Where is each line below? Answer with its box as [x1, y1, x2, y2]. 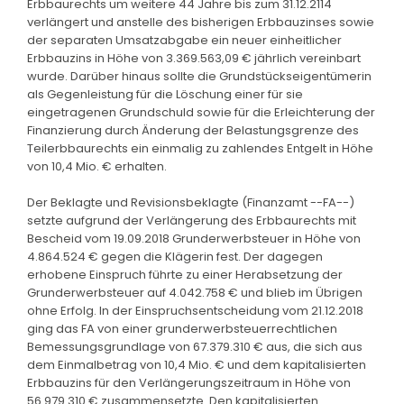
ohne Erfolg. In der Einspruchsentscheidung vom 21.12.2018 [27, 301, 363, 319]
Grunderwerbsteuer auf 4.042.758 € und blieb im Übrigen [27, 283, 363, 301]
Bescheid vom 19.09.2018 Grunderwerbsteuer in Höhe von [27, 229, 361, 247]
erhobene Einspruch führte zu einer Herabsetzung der [27, 265, 343, 283]
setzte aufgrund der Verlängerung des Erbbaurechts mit [27, 211, 356, 229]
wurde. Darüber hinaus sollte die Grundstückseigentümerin [27, 67, 372, 85]
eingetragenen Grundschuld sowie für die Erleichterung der [27, 103, 375, 121]
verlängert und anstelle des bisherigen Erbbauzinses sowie [27, 13, 374, 31]
